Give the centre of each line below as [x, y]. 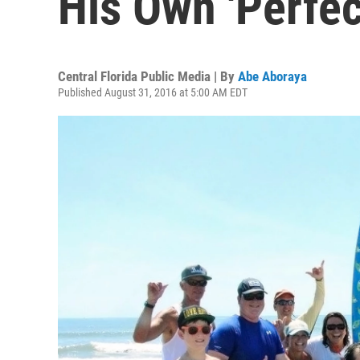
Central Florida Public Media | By [148, 76]
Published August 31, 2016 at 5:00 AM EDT [153, 92]
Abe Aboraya [272, 76]
